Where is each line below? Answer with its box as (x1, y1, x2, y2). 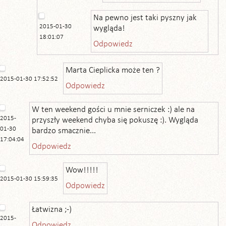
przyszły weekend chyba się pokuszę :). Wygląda (32, 116, 198, 125)
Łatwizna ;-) (32, 205, 72, 214)
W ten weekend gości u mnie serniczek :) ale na (32, 105, 195, 114)
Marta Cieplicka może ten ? (66, 66, 160, 75)
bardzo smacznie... (32, 127, 96, 135)
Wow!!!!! (66, 166, 98, 175)
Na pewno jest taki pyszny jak (93, 14, 197, 22)
